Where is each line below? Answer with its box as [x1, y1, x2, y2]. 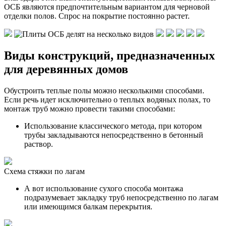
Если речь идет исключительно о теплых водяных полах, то [4, 95, 210, 104]
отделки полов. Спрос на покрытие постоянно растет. [4, 11, 190, 20]
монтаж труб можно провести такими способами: [4, 104, 175, 113]
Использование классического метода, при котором [24, 121, 202, 130]
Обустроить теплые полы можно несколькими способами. [4, 86, 204, 95]
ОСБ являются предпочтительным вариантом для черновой [4, 2, 210, 11]
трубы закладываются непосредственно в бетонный [24, 130, 203, 139]
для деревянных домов [4, 62, 128, 76]
